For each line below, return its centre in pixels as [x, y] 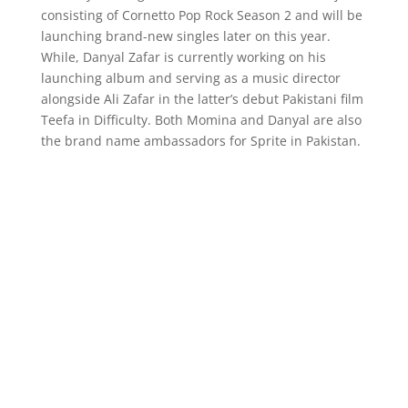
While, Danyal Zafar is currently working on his [183, 57]
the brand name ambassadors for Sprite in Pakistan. [200, 141]
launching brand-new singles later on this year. [185, 36]
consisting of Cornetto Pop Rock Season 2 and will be [201, 15]
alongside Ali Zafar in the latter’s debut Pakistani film [202, 99]
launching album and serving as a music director [190, 78]
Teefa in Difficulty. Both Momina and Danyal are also [201, 120]
